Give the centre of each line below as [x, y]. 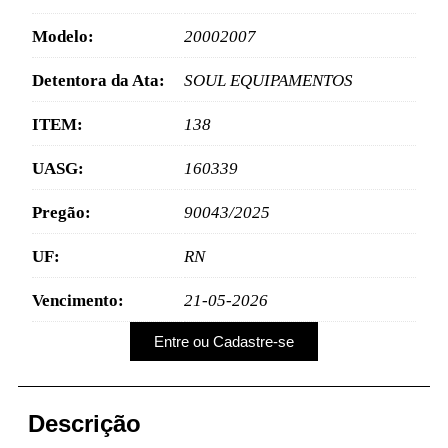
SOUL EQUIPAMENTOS [268, 81]
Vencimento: [77, 301]
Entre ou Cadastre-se [224, 341]
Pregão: [61, 213]
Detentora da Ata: [98, 81]
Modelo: [62, 37]
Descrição [84, 423]
